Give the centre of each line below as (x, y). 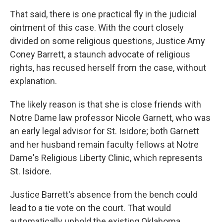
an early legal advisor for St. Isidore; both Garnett (105, 131)
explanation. (33, 81)
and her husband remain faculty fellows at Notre (104, 144)
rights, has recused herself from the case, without (108, 68)
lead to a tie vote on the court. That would (90, 208)
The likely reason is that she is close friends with (106, 104)
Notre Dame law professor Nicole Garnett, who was (110, 118)
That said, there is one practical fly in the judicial (103, 14)
